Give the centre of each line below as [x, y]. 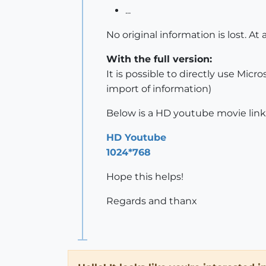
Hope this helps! [145, 177]
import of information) [159, 89]
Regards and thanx [152, 201]
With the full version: [159, 59]
